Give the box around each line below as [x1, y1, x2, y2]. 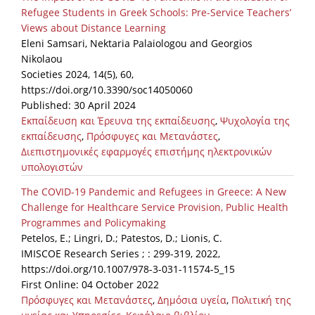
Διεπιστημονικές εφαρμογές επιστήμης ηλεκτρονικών [21, 145, 272, 159]
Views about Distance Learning [21, 21, 166, 35]
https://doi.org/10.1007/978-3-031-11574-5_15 [21, 262, 235, 276]
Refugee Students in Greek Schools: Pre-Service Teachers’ [21, 6, 291, 20]
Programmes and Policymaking [21, 216, 166, 230]
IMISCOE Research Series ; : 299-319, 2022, [21, 247, 220, 261]
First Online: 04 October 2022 [21, 278, 159, 292]
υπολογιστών [21, 160, 83, 174]
